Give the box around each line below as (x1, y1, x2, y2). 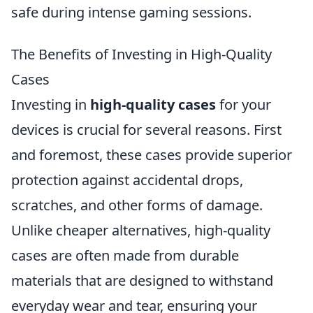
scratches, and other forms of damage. (11, 196, 263, 214)
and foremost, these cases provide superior (11, 145, 292, 164)
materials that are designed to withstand (11, 271, 273, 290)
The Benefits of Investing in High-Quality (11, 45, 272, 64)
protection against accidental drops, (11, 170, 243, 189)
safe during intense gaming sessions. (11, 3, 252, 22)
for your (216, 95, 271, 114)
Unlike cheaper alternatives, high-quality (11, 221, 270, 240)
